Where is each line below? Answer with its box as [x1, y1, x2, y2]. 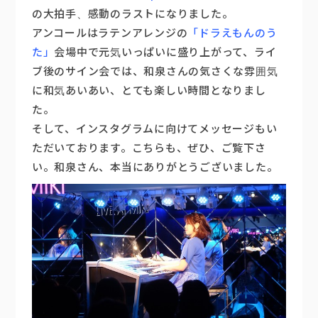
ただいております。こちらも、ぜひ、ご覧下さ [31, 141, 266, 155]
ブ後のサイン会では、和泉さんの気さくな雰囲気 [31, 64, 278, 78]
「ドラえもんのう [187, 26, 278, 40]
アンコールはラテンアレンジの [31, 26, 188, 40]
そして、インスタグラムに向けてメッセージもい [31, 121, 278, 136]
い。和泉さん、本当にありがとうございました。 [31, 160, 278, 174]
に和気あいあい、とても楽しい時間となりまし [31, 83, 266, 97]
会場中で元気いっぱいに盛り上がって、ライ [54, 45, 277, 59]
